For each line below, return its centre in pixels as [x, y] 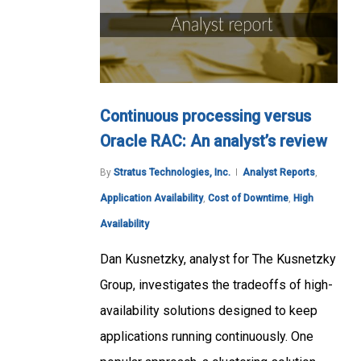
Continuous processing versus [205, 116]
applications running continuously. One [207, 336]
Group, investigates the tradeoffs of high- [216, 284]
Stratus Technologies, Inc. [172, 172]
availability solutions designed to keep [209, 310]
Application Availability [151, 198]
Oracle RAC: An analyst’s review [214, 141]
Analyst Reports [279, 172]
